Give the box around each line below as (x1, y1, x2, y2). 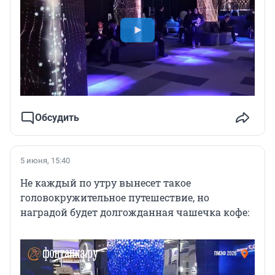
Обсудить (35, 112, 79, 124)
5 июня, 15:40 (20, 156, 70, 166)
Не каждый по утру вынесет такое (20, 176, 191, 190)
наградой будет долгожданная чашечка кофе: (20, 206, 249, 219)
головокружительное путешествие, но (20, 191, 209, 204)
